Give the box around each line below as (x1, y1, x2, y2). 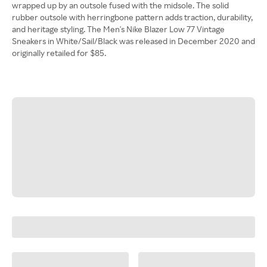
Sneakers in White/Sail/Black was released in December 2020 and (12, 36, 255, 46)
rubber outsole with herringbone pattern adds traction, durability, (12, 12, 253, 22)
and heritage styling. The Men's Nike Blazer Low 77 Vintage (12, 24, 225, 34)
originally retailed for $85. (12, 48, 106, 58)
